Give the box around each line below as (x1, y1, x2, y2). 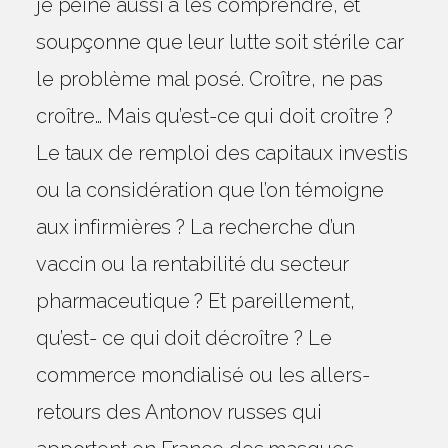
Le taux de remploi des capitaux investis (35, 141, 408, 165)
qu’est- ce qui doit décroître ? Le (35, 326, 332, 350)
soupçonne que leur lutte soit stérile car (35, 30, 404, 54)
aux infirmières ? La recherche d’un (35, 215, 356, 239)
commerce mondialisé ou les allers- (35, 363, 370, 387)
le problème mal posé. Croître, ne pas (35, 67, 384, 91)
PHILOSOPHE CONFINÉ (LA (44, 418, 403, 445)
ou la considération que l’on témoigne (35, 178, 385, 202)
